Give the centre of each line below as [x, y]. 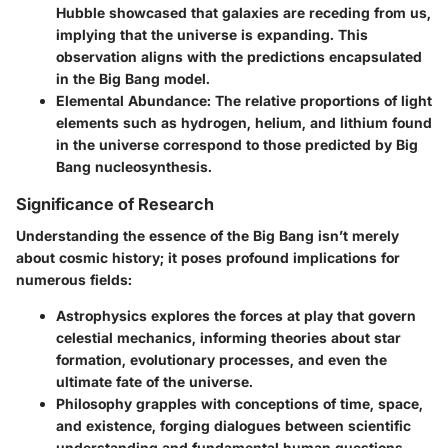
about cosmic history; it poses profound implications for [208, 258]
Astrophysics [101, 316]
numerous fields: [74, 280]
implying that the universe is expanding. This [212, 35]
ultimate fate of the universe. [154, 382]
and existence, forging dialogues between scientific [233, 426]
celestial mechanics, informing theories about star [228, 338]
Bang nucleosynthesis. [134, 167]
